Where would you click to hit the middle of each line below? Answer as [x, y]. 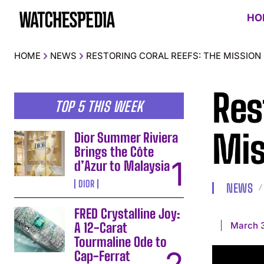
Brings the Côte [114, 151]
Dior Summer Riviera [126, 137]
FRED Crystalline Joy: [128, 213]
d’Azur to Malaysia [122, 166]
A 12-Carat [101, 227]
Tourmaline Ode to [121, 242]
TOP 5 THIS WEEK [99, 106]
